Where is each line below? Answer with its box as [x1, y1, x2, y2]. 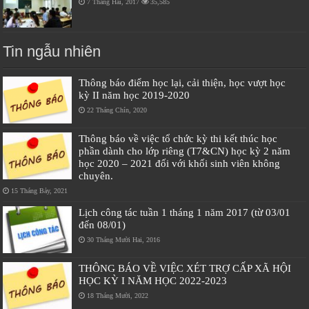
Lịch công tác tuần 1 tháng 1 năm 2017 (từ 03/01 [79, 206, 291, 218]
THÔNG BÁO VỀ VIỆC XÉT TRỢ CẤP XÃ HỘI [79, 262, 292, 275]
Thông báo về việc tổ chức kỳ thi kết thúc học [79, 132, 278, 144]
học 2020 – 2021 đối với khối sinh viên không [79, 157, 281, 169]
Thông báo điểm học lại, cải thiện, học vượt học [79, 76, 286, 88]
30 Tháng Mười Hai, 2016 [87, 235, 161, 243]
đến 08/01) [79, 218, 126, 230]
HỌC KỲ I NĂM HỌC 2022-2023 [79, 275, 228, 287]
